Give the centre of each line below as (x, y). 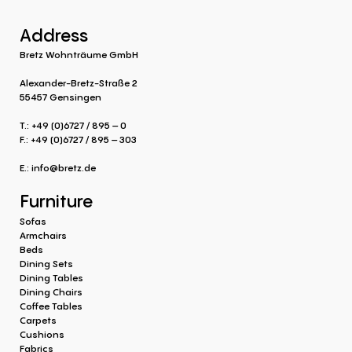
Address (54, 35)
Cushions (42, 334)
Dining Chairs (51, 291)
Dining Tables (51, 277)
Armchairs (43, 235)
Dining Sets (46, 263)
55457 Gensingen (60, 97)
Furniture (56, 202)
